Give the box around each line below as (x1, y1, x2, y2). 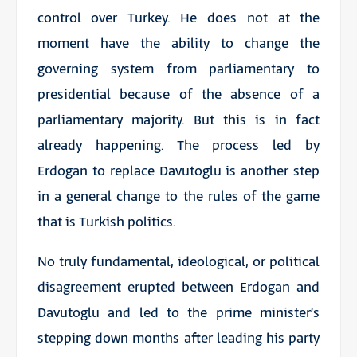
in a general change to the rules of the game (37, 187, 320, 207)
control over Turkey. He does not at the (37, 9, 320, 29)
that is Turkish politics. (37, 213, 175, 233)
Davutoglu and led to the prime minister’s (37, 304, 320, 324)
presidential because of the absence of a (37, 85, 320, 105)
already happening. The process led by (37, 136, 320, 156)
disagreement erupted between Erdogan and (37, 278, 320, 298)
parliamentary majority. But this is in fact (37, 111, 320, 131)
